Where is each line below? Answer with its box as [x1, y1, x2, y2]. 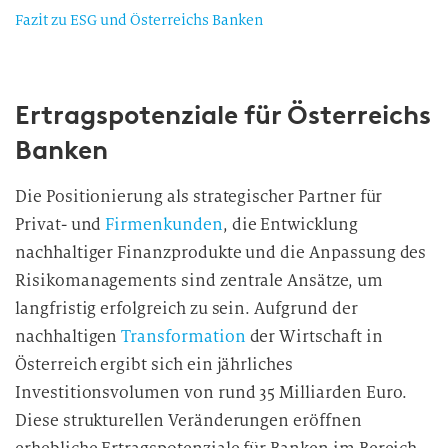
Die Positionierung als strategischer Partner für [15, 186, 383, 207]
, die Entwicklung [222, 214, 358, 235]
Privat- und [15, 214, 106, 235]
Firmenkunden [105, 214, 223, 235]
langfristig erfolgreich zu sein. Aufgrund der [15, 298, 358, 319]
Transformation [121, 326, 246, 347]
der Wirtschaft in [245, 326, 383, 347]
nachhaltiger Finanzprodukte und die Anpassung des [15, 242, 427, 263]
